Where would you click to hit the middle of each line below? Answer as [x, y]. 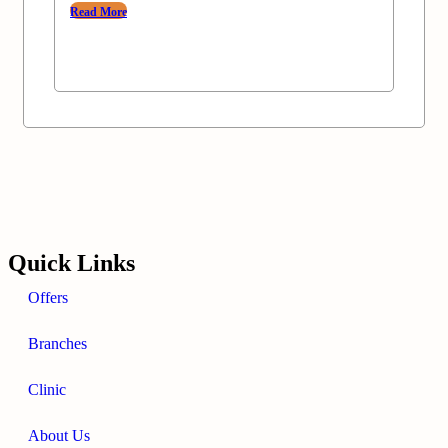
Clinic [47, 390]
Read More [98, 11]
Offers [48, 298]
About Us [59, 436]
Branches [57, 344]
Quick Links [71, 263]
